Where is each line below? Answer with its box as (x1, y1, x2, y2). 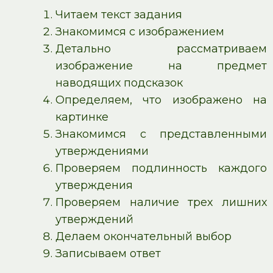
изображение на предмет (55, 59, 267, 73)
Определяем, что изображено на (55, 93, 267, 107)
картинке (55, 110, 108, 124)
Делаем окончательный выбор (55, 230, 232, 243)
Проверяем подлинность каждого (55, 161, 267, 175)
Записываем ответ (55, 247, 161, 260)
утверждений (55, 213, 133, 226)
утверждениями (55, 144, 149, 158)
